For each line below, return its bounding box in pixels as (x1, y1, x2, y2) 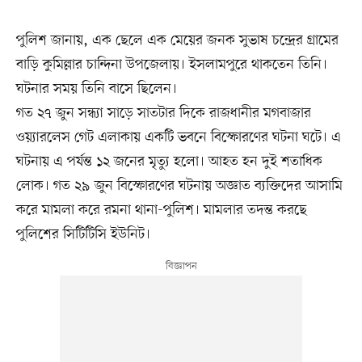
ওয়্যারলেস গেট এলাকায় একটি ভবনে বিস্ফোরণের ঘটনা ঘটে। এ (15, 127, 341, 147)
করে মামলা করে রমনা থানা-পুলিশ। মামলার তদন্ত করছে (15, 200, 307, 220)
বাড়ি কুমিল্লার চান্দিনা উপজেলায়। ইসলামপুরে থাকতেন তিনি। (15, 54, 327, 74)
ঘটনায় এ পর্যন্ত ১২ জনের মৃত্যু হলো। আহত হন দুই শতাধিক (15, 151, 322, 171)
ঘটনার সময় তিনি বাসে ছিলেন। (15, 78, 177, 99)
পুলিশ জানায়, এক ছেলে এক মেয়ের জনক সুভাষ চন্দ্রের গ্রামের (15, 30, 339, 50)
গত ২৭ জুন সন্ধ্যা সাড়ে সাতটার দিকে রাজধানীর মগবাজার (15, 103, 311, 123)
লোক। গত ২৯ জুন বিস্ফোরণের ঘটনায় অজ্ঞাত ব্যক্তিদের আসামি (15, 175, 343, 196)
